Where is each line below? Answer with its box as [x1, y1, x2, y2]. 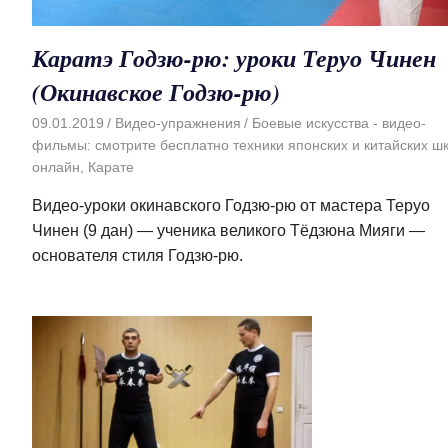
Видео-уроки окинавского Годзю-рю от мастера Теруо [32, 197, 430, 215]
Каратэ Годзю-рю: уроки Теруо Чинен [32, 40, 436, 75]
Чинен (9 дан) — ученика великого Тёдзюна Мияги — [32, 222, 425, 240]
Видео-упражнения [114, 115, 241, 132]
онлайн [32, 159, 80, 176]
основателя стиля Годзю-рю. [32, 247, 243, 265]
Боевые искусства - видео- [251, 115, 426, 132]
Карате [88, 159, 134, 176]
